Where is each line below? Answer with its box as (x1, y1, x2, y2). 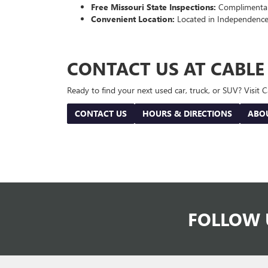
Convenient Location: (91, 13, 175, 25)
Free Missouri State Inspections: (91, 1, 216, 13)
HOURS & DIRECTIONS (142, 108, 232, 120)
